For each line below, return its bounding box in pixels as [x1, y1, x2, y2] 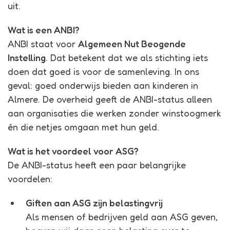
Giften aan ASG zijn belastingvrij [26, 197, 163, 209]
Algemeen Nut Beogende [78, 38, 186, 50]
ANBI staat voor [8, 38, 78, 50]
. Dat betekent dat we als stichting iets [46, 52, 208, 64]
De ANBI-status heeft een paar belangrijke [8, 159, 186, 171]
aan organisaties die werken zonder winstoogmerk [8, 107, 221, 119]
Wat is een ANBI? [8, 24, 80, 36]
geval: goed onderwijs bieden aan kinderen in [8, 80, 198, 91]
